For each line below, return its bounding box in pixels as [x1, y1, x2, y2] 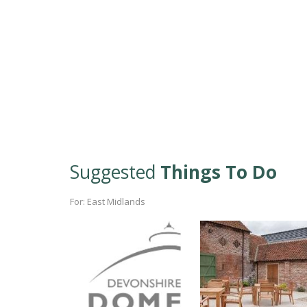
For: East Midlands [70, 195, 145, 208]
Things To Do [160, 159, 277, 184]
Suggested [70, 159, 160, 184]
